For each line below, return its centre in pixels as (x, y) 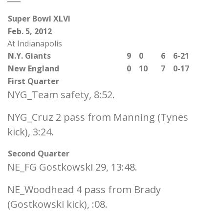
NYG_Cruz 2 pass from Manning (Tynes (98, 117)
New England (33, 68)
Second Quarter (39, 153)
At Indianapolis (35, 44)
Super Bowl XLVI (39, 19)
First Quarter (33, 81)
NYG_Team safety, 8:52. (61, 95)
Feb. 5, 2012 (30, 31)
